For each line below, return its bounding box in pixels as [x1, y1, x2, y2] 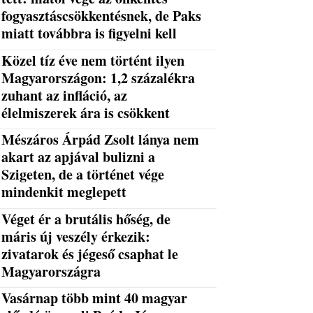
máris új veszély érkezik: [1, 226, 151, 247]
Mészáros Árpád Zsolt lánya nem [1, 129, 200, 150]
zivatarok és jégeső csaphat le [1, 243, 179, 264]
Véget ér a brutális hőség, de [1, 208, 171, 229]
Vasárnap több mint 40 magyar [1, 288, 188, 309]
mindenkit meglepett [1, 182, 127, 203]
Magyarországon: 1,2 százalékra [1, 67, 196, 88]
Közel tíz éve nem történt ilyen [1, 50, 185, 71]
